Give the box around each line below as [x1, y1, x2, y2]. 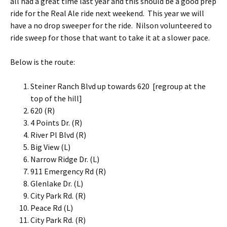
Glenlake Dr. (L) [30, 178, 83, 188]
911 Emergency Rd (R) [30, 166, 106, 176]
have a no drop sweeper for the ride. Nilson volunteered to [10, 20, 212, 30]
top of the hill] [30, 93, 82, 103]
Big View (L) [30, 142, 70, 152]
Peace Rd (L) [30, 203, 73, 213]
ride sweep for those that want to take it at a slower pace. [10, 32, 210, 43]
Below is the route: [10, 57, 75, 67]
